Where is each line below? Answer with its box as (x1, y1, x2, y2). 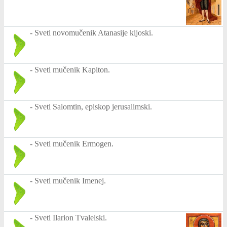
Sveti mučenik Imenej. (34, 176, 106, 185)
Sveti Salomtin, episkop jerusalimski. (34, 102, 152, 111)
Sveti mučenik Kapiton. (34, 65, 110, 74)
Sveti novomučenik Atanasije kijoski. (34, 28, 153, 37)
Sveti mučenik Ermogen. (34, 139, 113, 148)
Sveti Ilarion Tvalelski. (34, 213, 107, 222)
